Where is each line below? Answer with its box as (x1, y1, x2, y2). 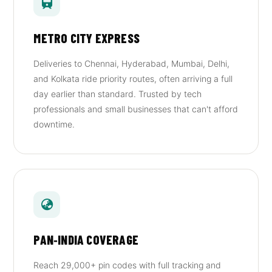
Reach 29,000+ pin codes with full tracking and (33, 260, 222, 270)
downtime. (33, 119, 75, 129)
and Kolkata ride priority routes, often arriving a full (33, 73, 233, 84)
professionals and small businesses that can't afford (33, 104, 239, 114)
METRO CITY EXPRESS (33, 30, 140, 46)
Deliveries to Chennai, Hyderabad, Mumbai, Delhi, (33, 58, 230, 69)
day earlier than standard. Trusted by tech (33, 89, 202, 99)
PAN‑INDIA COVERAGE (33, 232, 138, 247)
